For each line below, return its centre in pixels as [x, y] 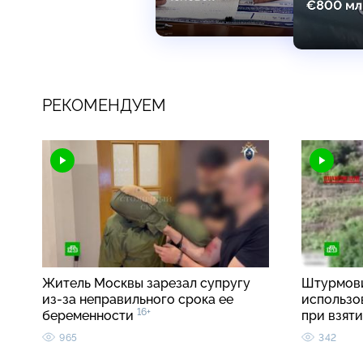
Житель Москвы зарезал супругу [146, 284]
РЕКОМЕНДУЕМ [104, 105]
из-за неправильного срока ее [138, 300]
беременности [90, 316]
